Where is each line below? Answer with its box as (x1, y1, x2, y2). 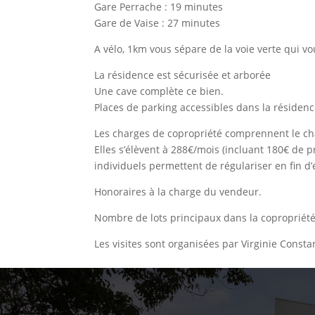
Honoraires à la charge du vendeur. (94, 184, 262, 198)
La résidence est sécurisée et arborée (94, 67, 271, 82)
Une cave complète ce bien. (94, 84, 224, 98)
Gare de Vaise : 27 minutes (94, 15, 221, 30)
